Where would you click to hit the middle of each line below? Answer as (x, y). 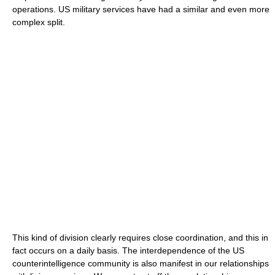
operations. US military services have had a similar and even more (141, 9)
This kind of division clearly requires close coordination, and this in (140, 237)
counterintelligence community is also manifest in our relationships (141, 263)
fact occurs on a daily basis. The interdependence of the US (128, 250)
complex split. (39, 22)
